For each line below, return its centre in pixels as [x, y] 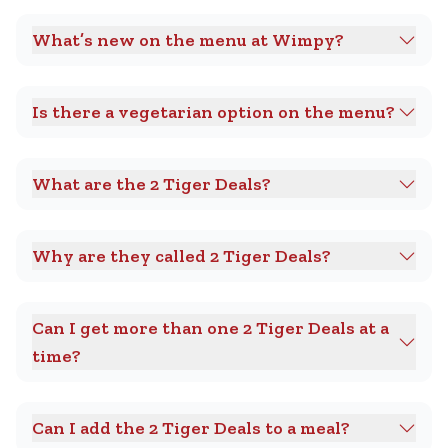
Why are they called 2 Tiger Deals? [181, 256]
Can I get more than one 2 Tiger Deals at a [210, 328]
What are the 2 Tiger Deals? [151, 184]
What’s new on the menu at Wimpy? [188, 40]
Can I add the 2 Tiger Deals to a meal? [191, 428]
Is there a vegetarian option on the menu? [213, 112]
